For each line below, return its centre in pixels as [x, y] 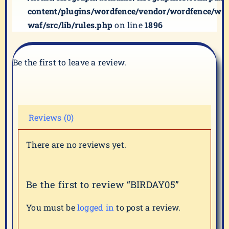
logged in [96, 207]
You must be [52, 207]
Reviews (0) [51, 117]
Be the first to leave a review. [70, 62]
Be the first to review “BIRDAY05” [103, 185]
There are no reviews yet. [76, 145]
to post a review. [147, 207]
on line [129, 25]
